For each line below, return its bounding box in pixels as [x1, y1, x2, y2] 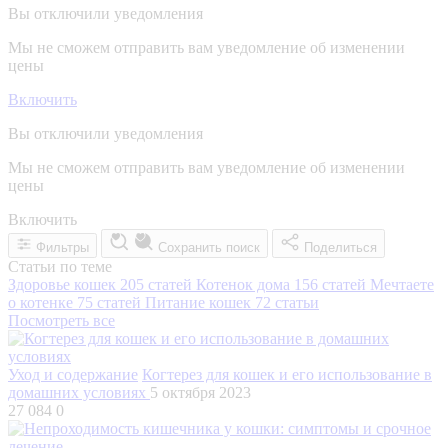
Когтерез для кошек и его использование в [142, 365, 432, 383]
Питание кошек [145, 293, 255, 311]
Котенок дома [196, 275, 294, 293]
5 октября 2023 [150, 383, 251, 401]
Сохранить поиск [158, 239, 260, 255]
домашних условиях [8, 383, 150, 401]
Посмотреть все [8, 311, 115, 329]
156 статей [294, 275, 366, 293]
